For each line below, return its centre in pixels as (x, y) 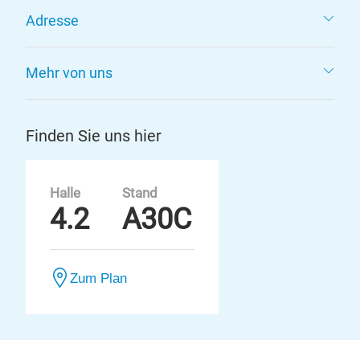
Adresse (52, 20)
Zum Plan (98, 278)
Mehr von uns (69, 73)
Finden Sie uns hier (94, 136)
